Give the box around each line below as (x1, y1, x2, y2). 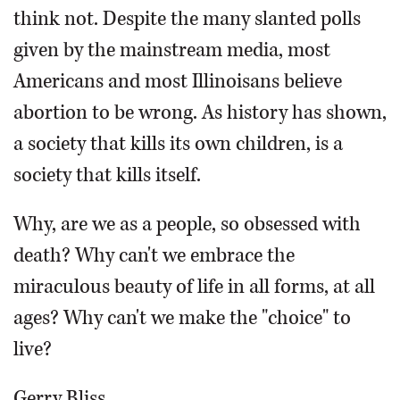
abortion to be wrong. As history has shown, (13, 99, 387, 126)
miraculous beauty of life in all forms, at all (13, 273, 375, 300)
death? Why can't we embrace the (13, 242, 295, 269)
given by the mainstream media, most (13, 37, 330, 63)
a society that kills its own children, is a (13, 130, 343, 157)
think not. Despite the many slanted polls (13, 5, 361, 32)
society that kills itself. (13, 162, 201, 188)
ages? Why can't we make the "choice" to (13, 304, 351, 331)
